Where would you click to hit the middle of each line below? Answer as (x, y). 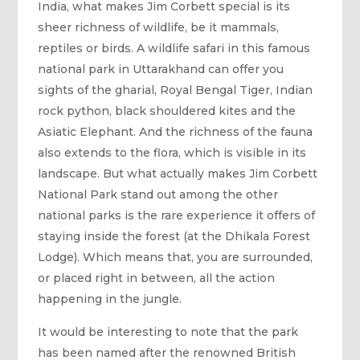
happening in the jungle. (110, 299)
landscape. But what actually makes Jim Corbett (178, 174)
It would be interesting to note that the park (168, 332)
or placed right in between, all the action (157, 278)
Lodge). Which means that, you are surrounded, (176, 257)
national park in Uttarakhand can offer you (161, 69)
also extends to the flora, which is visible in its (172, 153)
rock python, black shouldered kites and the (167, 111)
